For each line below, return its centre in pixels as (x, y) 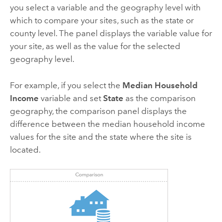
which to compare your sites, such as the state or (102, 21)
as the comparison (159, 98)
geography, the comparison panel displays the (98, 111)
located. (25, 149)
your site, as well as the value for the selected (95, 46)
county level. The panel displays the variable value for (111, 33)
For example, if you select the (66, 85)
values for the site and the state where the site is (101, 137)
